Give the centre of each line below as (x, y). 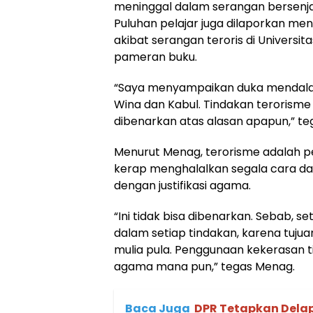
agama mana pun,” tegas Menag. (204, 267)
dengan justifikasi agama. (182, 185)
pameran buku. (155, 57)
